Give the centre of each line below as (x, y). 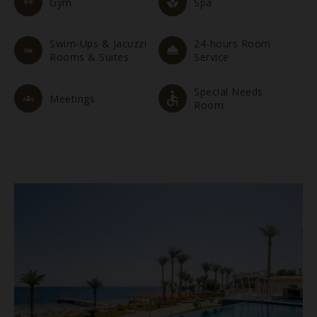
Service (212, 57)
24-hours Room (232, 44)
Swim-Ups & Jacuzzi (98, 44)
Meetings (73, 98)
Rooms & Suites (90, 57)
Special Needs (229, 92)
